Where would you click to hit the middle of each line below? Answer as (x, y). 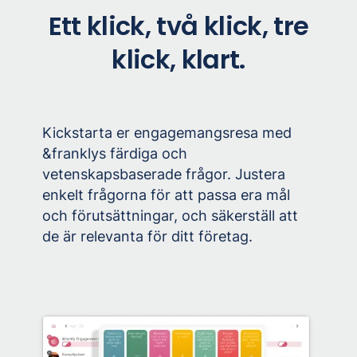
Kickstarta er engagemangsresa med (167, 133)
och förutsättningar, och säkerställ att (171, 216)
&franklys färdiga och (115, 153)
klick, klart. (178, 59)
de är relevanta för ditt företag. (148, 236)
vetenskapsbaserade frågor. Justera (164, 174)
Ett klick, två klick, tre (178, 26)
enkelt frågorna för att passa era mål (167, 195)
